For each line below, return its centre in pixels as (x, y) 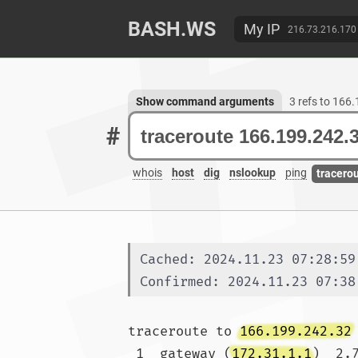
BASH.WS (172, 29)
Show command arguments (205, 101)
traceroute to (184, 331)
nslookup (253, 173)
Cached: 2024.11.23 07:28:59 (248, 259)
